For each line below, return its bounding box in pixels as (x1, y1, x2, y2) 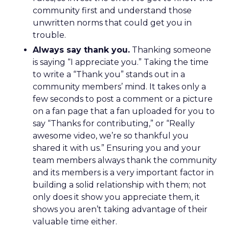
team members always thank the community (33, 155, 217, 165)
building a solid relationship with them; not (33, 180, 207, 190)
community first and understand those (33, 6, 192, 15)
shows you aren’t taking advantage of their (33, 204, 208, 214)
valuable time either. (33, 217, 117, 226)
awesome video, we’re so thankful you (33, 131, 189, 141)
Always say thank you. (33, 45, 130, 55)
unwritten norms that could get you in (33, 18, 192, 28)
